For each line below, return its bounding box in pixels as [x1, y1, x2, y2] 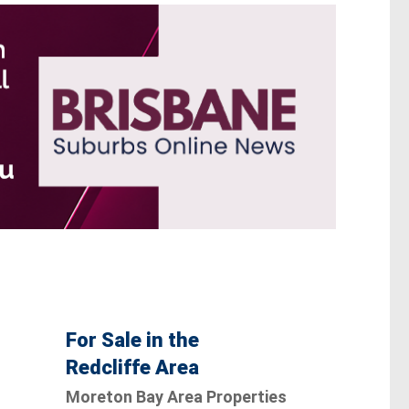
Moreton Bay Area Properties [65, 386, 287, 406]
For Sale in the [65, 328, 199, 351]
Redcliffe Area [65, 355, 199, 379]
